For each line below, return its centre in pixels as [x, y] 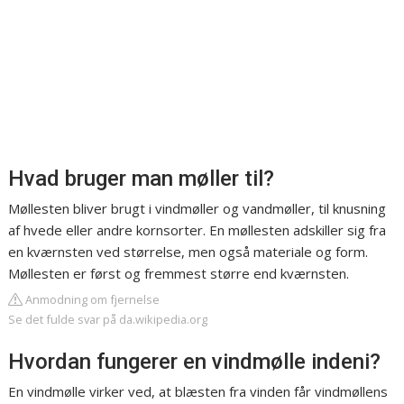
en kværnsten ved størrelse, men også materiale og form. [188, 252]
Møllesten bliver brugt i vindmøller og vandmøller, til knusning [197, 208]
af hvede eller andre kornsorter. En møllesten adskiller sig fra [197, 230]
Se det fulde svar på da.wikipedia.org [108, 319]
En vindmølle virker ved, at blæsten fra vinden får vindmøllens [198, 391]
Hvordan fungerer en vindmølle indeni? [195, 362]
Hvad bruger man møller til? [142, 179]
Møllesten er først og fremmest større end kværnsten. [179, 273]
